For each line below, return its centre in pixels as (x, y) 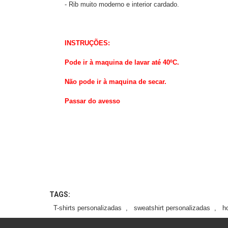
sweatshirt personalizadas (172, 208)
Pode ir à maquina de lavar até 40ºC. (122, 62)
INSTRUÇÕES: (87, 43)
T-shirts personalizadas (88, 208)
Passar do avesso (92, 101)
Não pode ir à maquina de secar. (116, 81)
